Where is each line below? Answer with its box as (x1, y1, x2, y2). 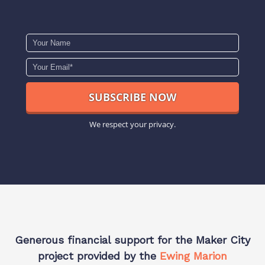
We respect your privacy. (89, 119, 176, 130)
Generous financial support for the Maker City (15, 234, 250, 247)
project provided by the (38, 250, 160, 263)
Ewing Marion (160, 250, 227, 263)
